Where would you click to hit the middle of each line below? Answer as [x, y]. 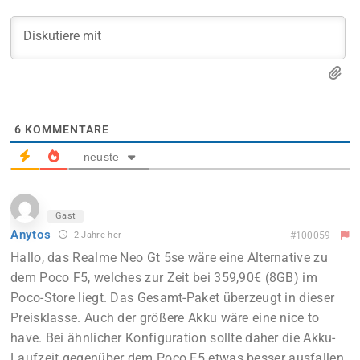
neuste [101, 156]
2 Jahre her [96, 235]
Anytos [31, 235]
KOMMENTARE [65, 129]
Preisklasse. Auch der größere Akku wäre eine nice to [165, 317]
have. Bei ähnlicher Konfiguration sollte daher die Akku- [173, 337]
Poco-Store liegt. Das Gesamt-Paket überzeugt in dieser [173, 297]
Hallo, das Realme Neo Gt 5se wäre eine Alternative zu [169, 257]
